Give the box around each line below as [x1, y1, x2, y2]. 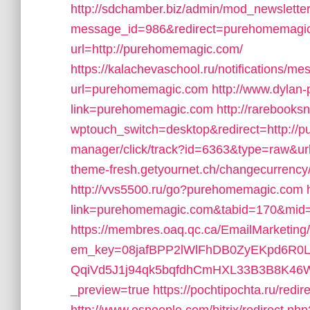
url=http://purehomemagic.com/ [71, 42, 243, 56]
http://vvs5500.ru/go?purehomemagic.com [71, 183, 303, 197]
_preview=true [71, 283, 149, 297]
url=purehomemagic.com [71, 82, 208, 96]
